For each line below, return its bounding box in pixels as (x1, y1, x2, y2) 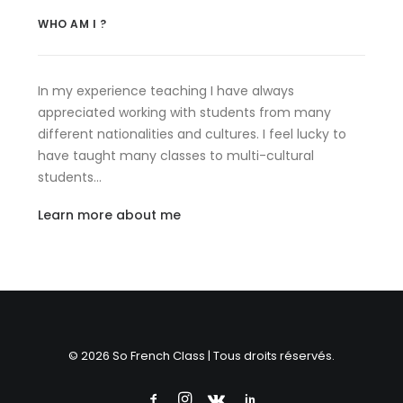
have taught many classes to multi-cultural (38, 147, 314, 165)
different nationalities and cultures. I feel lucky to (38, 125, 346, 143)
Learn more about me (38, 206, 181, 224)
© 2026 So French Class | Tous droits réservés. (68, 347, 335, 364)
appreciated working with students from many (38, 103, 331, 121)
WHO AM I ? (38, 16, 107, 31)
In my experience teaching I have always (38, 82, 294, 100)
